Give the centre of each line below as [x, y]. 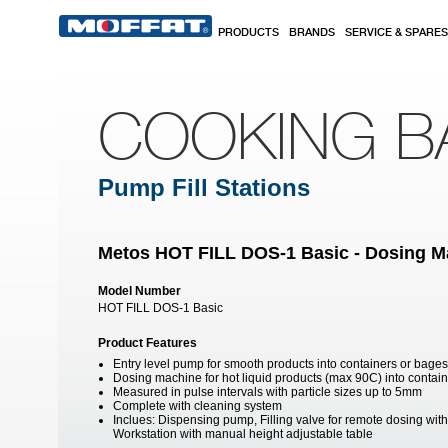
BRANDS [312, 33]
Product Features [147, 343]
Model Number [139, 291]
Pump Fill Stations [204, 187]
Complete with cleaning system [197, 406]
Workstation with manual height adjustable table [243, 434]
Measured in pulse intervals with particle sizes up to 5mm [267, 392]
